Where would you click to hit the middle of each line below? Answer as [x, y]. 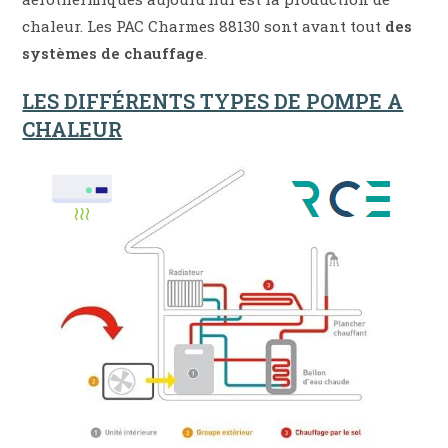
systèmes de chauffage [113, 53]
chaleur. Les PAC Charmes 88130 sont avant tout [204, 26]
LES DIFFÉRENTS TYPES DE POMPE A [213, 101]
